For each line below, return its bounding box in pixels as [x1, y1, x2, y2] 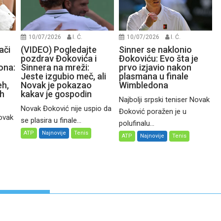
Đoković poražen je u [118, 107, 186, 116]
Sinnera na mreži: [20, 62, 89, 73]
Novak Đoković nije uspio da [20, 104, 111, 113]
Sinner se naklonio [118, 44, 192, 55]
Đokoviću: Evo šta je [118, 53, 198, 64]
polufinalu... [118, 119, 154, 128]
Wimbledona [118, 80, 168, 91]
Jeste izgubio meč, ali [20, 71, 106, 82]
